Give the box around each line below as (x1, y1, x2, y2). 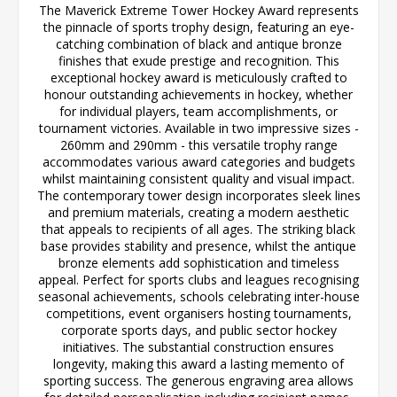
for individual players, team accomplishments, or (59, 102, 338, 120)
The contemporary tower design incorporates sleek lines (36, 186, 361, 204)
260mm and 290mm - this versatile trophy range (59, 136, 338, 153)
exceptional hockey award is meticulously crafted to (50, 68, 347, 86)
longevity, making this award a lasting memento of (53, 354, 344, 372)
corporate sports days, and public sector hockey (60, 321, 337, 339)
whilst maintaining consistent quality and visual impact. (43, 169, 354, 187)
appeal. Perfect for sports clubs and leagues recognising (38, 270, 359, 288)
